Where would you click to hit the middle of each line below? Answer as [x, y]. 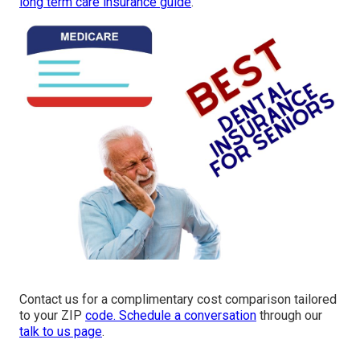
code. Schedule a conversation [171, 316]
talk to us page [61, 332]
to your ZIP [52, 316]
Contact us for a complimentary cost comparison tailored [178, 300]
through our [289, 316]
